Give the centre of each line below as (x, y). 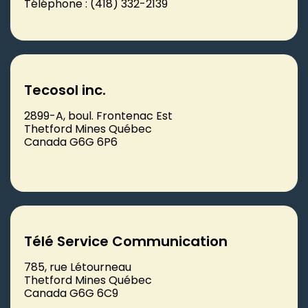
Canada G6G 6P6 (71, 142)
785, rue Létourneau (78, 267)
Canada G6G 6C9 (71, 293)
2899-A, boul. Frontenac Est (98, 115)
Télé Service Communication (126, 241)
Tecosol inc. (65, 90)
